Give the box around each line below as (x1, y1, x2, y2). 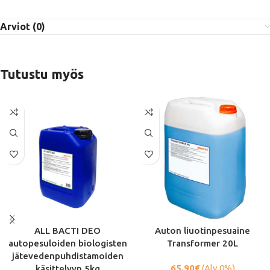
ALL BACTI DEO (34, 225, 101, 236)
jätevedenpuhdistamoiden (11, 251, 124, 262)
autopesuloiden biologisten (8, 238, 127, 249)
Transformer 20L (167, 238, 238, 249)
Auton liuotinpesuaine (155, 225, 250, 236)
